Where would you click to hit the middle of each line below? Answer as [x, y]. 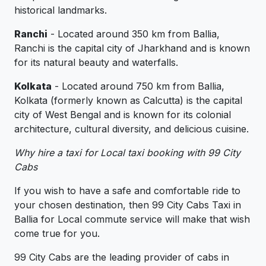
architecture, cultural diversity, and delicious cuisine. [132, 129]
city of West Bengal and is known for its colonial [123, 115]
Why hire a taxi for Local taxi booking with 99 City [127, 153]
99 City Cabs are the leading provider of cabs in [122, 257]
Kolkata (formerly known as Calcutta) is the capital [128, 101]
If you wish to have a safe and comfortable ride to [127, 191]
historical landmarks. [61, 10]
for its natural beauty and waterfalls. [96, 63]
